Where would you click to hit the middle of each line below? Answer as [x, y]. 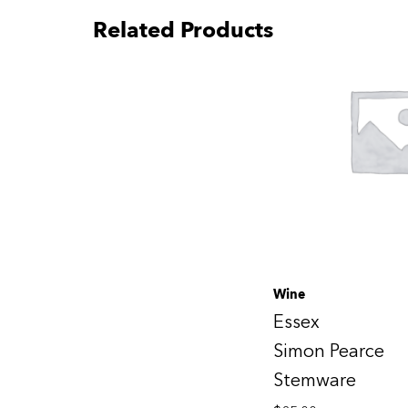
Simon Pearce [329, 351]
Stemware [315, 380]
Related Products [183, 29]
